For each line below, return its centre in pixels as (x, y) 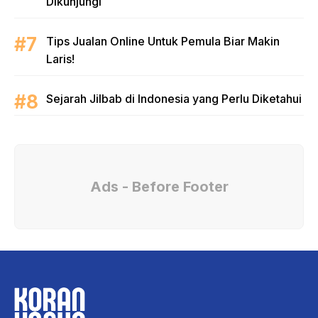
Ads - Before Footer (159, 187)
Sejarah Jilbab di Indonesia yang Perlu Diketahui (174, 99)
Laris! (60, 59)
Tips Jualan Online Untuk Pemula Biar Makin (163, 41)
